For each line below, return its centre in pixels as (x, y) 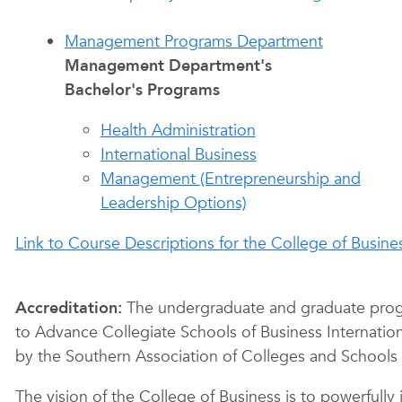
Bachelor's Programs (142, 90)
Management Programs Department (193, 42)
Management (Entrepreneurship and (230, 179)
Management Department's (168, 66)
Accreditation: (70, 308)
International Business (178, 155)
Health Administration (178, 131)
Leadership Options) (173, 203)
